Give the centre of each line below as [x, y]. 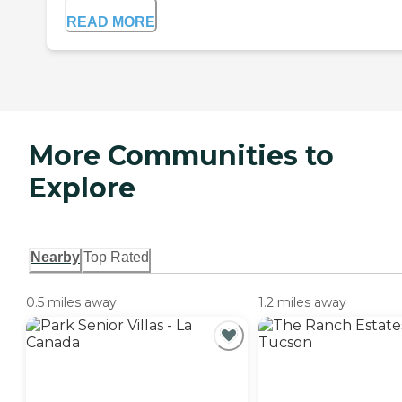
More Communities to [181, 155]
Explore [82, 188]
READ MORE [111, 22]
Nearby [55, 258]
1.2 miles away [302, 303]
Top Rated [116, 258]
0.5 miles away [71, 303]
